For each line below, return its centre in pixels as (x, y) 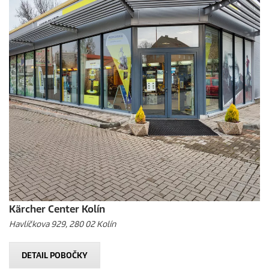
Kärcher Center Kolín (57, 209)
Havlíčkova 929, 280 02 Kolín (62, 224)
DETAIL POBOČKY (55, 255)
